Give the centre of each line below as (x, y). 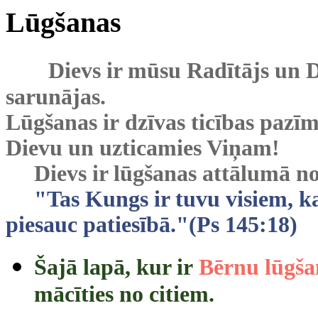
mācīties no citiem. (124, 297)
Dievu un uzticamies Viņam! (146, 148)
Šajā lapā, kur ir (116, 267)
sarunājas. (56, 97)
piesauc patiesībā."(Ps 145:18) (152, 224)
